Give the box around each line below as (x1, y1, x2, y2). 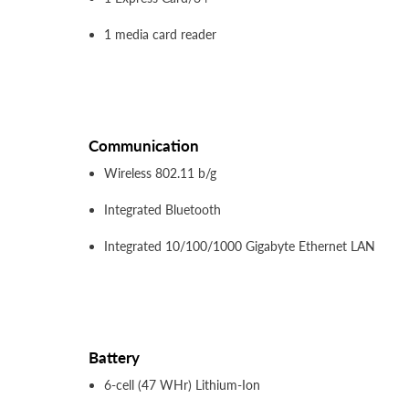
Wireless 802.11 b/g (104, 165, 216, 182)
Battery (89, 348, 140, 368)
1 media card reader (104, 26, 216, 43)
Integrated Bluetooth (104, 202, 221, 218)
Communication (89, 136, 199, 156)
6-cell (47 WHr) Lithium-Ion (104, 377, 260, 393)
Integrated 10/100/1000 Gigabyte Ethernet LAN (104, 238, 375, 255)
